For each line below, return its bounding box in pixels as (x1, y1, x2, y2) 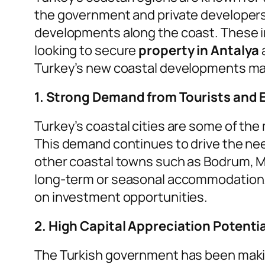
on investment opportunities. (34, 188, 208, 206)
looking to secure (34, 41, 139, 60)
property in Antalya (138, 41, 260, 60)
